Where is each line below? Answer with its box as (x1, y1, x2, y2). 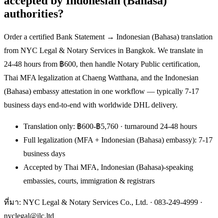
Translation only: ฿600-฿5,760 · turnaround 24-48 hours (23, 122, 197, 130)
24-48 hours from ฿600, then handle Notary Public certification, (4, 59, 200, 68)
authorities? (4, 7, 64, 20)
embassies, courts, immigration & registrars (23, 176, 155, 185)
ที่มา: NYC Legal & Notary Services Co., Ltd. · (4, 198, 154, 206)
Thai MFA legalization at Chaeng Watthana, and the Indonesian (4, 73, 199, 82)
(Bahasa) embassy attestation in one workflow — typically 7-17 (4, 87, 199, 95)
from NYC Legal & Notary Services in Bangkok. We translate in (4, 46, 203, 54)
